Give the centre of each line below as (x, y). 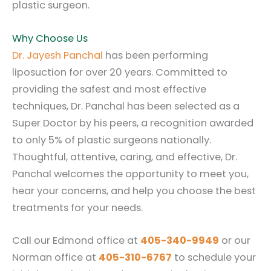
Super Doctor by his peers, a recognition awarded (133, 123)
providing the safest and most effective (109, 89)
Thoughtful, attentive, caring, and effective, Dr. (125, 157)
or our (235, 240)
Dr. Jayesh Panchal (57, 55)
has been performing (155, 55)
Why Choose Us (50, 38)
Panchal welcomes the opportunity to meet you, (130, 174)
